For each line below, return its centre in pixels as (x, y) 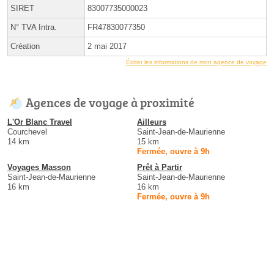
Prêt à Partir (160, 168)
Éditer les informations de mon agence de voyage (196, 62)
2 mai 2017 (107, 46)
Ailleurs (152, 122)
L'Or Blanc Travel (40, 122)
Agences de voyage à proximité (110, 102)
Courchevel (27, 132)
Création (25, 46)
